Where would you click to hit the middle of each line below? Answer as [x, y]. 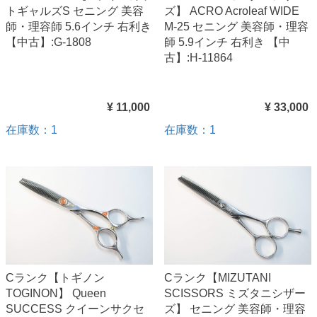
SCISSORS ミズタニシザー [235, 293]
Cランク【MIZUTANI [218, 277]
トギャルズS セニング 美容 [75, 11]
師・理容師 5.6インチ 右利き [79, 26]
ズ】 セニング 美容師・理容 [235, 309]
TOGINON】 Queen [56, 293]
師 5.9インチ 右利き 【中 [227, 42]
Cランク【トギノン [55, 277]
